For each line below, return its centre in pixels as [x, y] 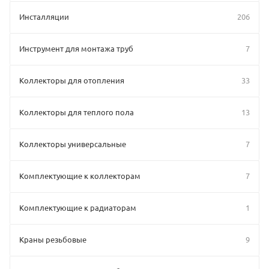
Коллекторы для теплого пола [77, 112]
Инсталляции [44, 16]
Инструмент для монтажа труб [76, 48]
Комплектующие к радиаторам [78, 207]
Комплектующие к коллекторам [80, 175]
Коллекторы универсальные [73, 144]
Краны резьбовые [53, 239]
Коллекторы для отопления [72, 80]
